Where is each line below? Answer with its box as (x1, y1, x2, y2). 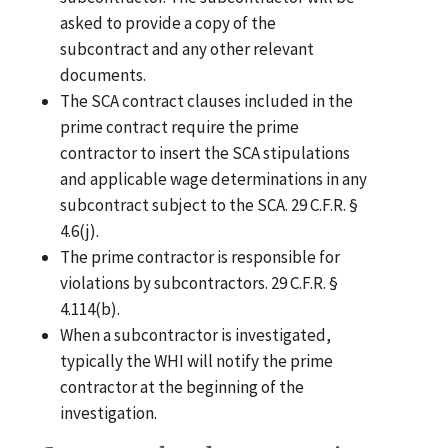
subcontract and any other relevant (60, 38, 315, 61)
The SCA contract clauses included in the (60, 90, 354, 113)
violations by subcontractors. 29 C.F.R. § (60, 272, 339, 295)
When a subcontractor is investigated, (60, 324, 332, 347)
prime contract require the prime (60, 116, 300, 139)
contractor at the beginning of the (60, 376, 305, 399)
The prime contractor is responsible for (60, 246, 341, 269)
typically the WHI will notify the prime (60, 350, 334, 373)
